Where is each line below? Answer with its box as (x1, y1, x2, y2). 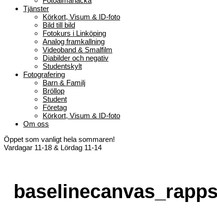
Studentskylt (43, 62, 82, 70)
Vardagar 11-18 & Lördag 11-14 (4, 143, 102, 152)
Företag (43, 103, 67, 111)
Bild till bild (43, 21, 75, 29)
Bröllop (43, 87, 64, 95)
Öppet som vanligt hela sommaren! (4, 135, 115, 143)
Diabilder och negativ (43, 54, 108, 62)
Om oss (23, 120, 49, 128)
